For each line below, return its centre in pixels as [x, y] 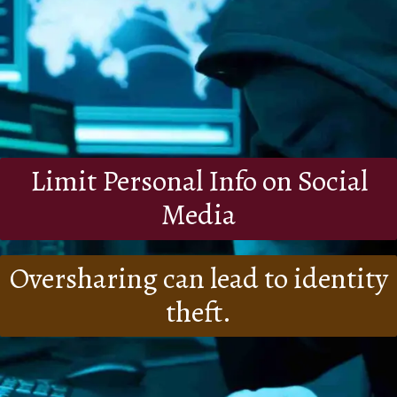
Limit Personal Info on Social [198, 181]
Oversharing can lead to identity [198, 279]
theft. [198, 312]
